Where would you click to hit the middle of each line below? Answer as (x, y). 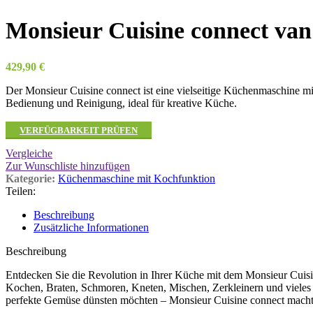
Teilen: (21, 191)
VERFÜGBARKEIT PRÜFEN (79, 130)
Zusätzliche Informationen (91, 227)
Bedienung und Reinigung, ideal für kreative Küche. (121, 103)
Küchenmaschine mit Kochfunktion (137, 178)
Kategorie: (30, 178)
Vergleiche (29, 153)
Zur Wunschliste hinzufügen (68, 166)
